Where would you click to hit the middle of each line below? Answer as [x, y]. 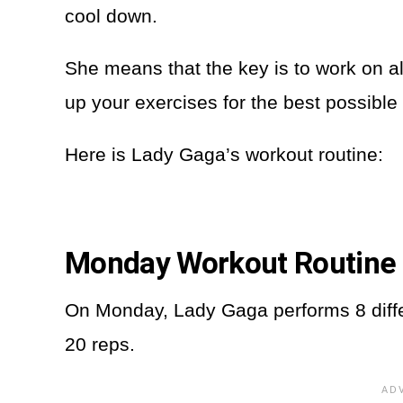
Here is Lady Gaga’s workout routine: [227, 154]
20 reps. [100, 344]
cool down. [114, 15]
